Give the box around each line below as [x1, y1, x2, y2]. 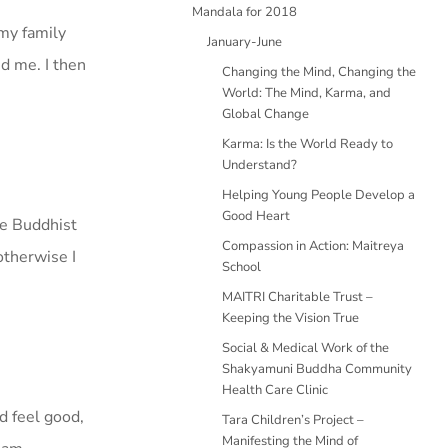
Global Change [222, 105, 309, 123]
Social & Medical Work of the [222, 339, 389, 357]
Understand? [222, 156, 297, 174]
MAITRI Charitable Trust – [222, 288, 373, 306]
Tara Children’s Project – [222, 411, 364, 429]
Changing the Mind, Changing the [222, 63, 416, 81]
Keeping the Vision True [222, 309, 359, 327]
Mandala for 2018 [192, 3, 297, 21]
